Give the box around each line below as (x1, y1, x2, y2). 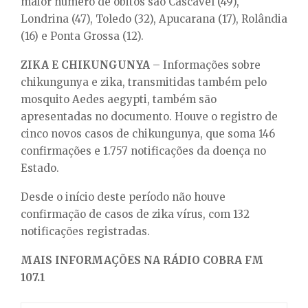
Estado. (21, 161, 59, 175)
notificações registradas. (21, 224, 150, 238)
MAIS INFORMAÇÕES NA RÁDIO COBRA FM (21, 253, 263, 267)
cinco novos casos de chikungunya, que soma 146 (21, 126, 275, 140)
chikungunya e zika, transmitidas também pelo (21, 75, 267, 89)
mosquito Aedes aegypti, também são (21, 92, 217, 106)
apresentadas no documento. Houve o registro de (21, 109, 278, 123)
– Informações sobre (153, 58, 261, 71)
